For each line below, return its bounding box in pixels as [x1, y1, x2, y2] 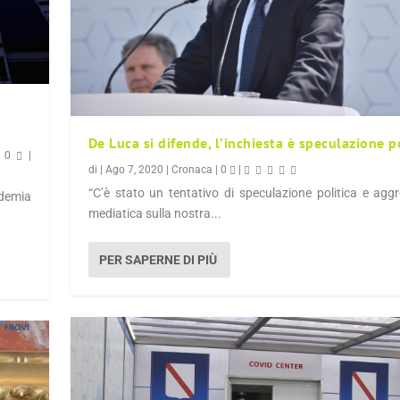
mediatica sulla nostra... [87, 206, 221, 221]
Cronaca [171, 163, 212, 177]
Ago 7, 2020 [104, 163, 163, 177]
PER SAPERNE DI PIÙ [98, 253, 217, 268]
